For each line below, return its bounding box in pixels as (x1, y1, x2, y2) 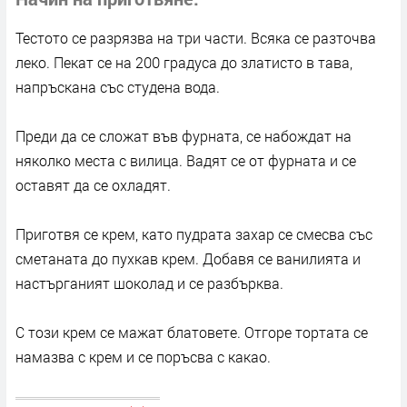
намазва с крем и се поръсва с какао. (15, 346, 271, 366)
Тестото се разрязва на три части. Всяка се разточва (15, 27, 376, 47)
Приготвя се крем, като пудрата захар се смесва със (15, 223, 372, 243)
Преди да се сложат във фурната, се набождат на (15, 125, 352, 145)
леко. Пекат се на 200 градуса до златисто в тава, (15, 52, 352, 72)
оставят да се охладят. (15, 174, 171, 194)
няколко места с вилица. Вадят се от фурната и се (15, 150, 356, 170)
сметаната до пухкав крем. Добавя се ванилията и (15, 248, 361, 268)
